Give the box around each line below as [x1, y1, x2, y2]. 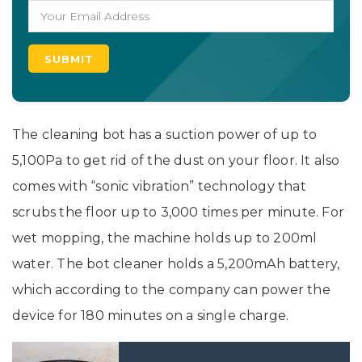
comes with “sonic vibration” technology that [12, 179, 306, 195]
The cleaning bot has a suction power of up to [12, 127, 318, 143]
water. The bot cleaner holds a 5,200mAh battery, [12, 256, 340, 272]
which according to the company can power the [12, 282, 330, 298]
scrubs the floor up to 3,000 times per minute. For [12, 204, 345, 221]
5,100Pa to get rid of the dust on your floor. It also [12, 153, 340, 169]
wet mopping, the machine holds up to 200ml [12, 230, 318, 246]
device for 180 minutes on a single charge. [12, 308, 289, 324]
